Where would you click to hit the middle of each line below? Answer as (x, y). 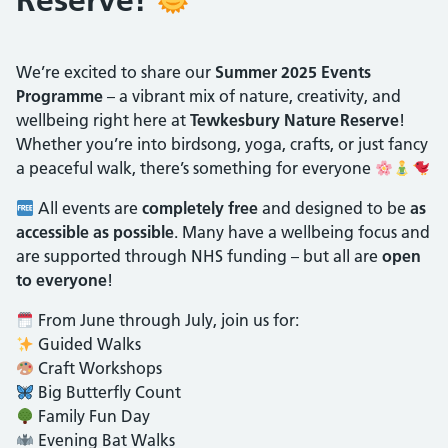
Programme (59, 95)
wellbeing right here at (103, 119)
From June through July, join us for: (167, 319)
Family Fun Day (92, 415)
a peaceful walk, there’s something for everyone (195, 167)
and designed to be (334, 207)
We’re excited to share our (115, 71)
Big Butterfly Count (108, 391)
